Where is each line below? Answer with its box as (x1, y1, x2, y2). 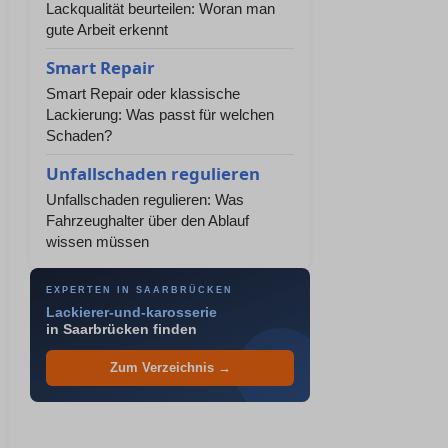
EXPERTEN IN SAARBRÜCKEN (46, 285, 233, 295)
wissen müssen (46, 233, 149, 250)
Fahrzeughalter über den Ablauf (46, 212, 249, 229)
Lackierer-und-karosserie (46, 305, 217, 320)
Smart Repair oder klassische (46, 85, 240, 102)
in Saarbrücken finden (46, 322, 197, 337)
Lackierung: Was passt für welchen (46, 106, 274, 123)
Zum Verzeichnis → (109, 361, 231, 375)
